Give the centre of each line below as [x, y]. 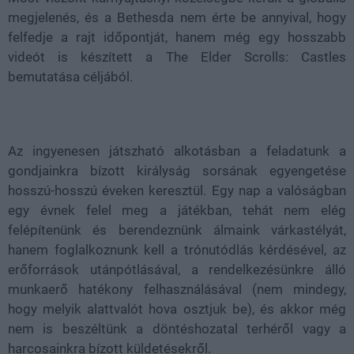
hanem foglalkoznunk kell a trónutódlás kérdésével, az [177, 250]
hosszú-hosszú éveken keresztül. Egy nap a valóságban [177, 190]
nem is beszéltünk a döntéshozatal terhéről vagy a [177, 329]
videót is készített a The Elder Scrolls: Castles [177, 57]
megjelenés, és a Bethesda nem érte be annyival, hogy [177, 17]
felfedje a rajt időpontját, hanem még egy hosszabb [177, 37]
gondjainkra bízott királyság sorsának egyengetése [177, 171]
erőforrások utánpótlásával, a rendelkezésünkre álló [177, 269]
